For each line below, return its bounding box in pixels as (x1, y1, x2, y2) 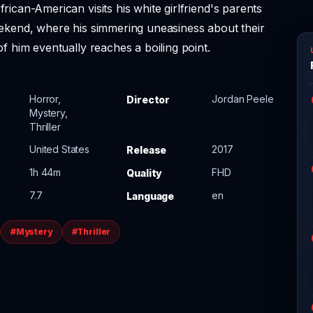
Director (126, 94, 170, 105)
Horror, (29, 93, 61, 105)
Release (126, 144, 167, 156)
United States (29, 143, 89, 155)
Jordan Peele (212, 93, 274, 105)
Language (126, 190, 175, 202)
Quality (126, 167, 163, 179)
